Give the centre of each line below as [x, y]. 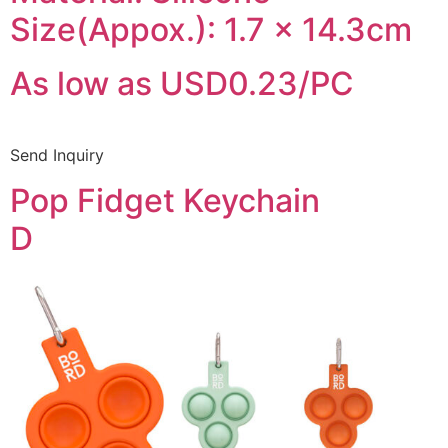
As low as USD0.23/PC [182, 84]
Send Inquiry [57, 155]
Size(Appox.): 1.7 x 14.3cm [211, 30]
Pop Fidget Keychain [165, 200]
